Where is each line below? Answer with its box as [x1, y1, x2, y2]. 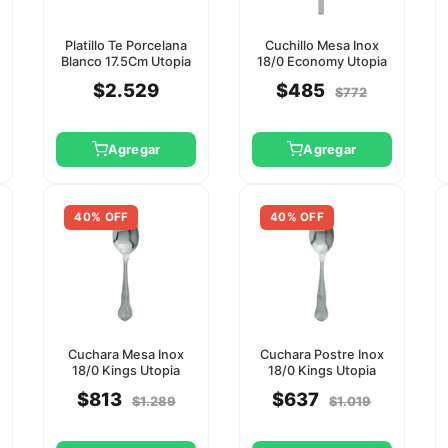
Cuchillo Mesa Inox [264, 37, 379, 53]
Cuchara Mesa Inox [68, 346, 185, 362]
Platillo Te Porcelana [65, 37, 188, 53]
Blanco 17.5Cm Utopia [61, 53, 192, 69]
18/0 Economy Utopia [256, 53, 387, 69]
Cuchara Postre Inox [259, 346, 384, 362]
